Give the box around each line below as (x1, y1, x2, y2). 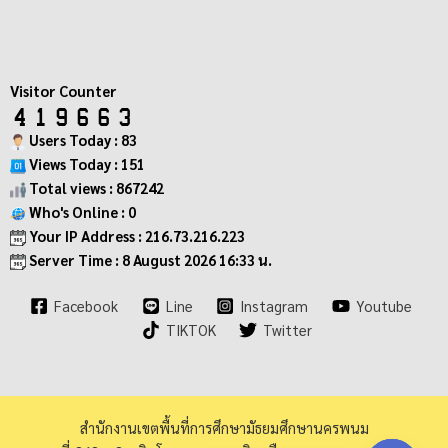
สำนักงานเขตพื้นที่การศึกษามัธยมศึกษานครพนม (79, 417, 369, 437)
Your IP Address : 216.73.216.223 (26, 225, 245, 245)
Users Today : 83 (26, 129, 137, 149)
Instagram (240, 296, 309, 316)
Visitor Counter (10, 80, 117, 100)
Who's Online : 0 (26, 201, 136, 221)
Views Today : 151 (26, 153, 145, 173)
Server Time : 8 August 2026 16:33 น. (26, 249, 272, 269)
